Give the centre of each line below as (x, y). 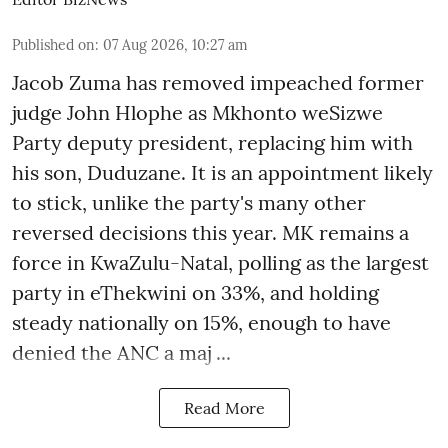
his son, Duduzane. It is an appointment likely (222, 173)
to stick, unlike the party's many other (189, 203)
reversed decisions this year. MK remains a (210, 233)
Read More (224, 408)
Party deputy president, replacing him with (212, 143)
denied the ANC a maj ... (121, 353)
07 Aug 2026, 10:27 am (175, 45)
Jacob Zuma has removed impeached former (218, 83)
